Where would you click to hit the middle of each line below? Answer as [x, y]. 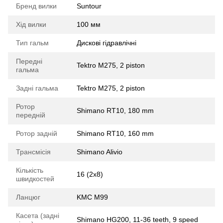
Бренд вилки [36, 6]
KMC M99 [92, 197]
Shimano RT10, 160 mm [115, 133]
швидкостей [35, 178]
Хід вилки [31, 24]
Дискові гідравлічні [107, 43]
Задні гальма [37, 88]
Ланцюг [28, 197]
